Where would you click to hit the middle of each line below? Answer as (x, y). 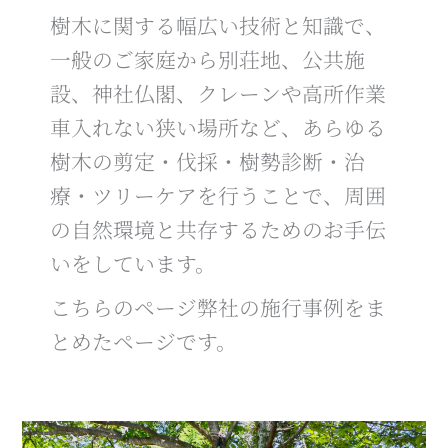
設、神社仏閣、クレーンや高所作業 (217, 93)
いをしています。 (132, 263)
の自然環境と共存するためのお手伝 (217, 229)
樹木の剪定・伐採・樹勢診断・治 (207, 161)
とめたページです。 (143, 341)
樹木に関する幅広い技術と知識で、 (217, 25)
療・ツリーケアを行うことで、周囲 (217, 195)
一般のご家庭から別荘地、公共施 (207, 59)
